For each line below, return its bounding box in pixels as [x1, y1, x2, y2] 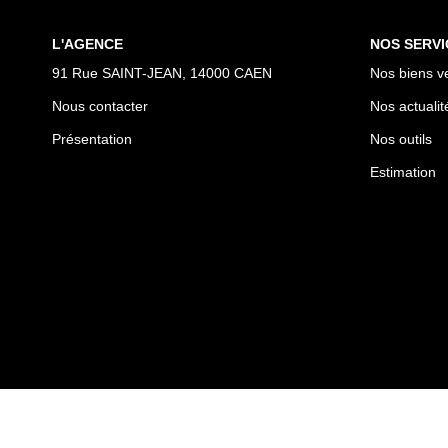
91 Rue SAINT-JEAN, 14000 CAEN [52, 65, 272, 81]
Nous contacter [52, 98, 148, 114]
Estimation [369, 164, 436, 180]
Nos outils [369, 131, 432, 147]
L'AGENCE [52, 35, 123, 52]
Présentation [52, 131, 132, 147]
